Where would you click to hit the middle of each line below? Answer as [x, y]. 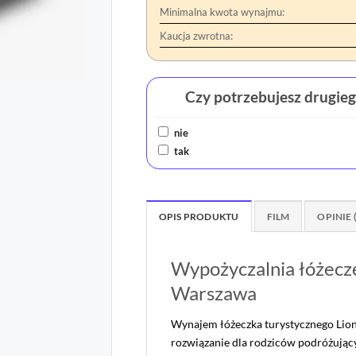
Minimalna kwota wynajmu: [222, 12]
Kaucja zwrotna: [196, 35]
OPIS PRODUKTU [199, 216]
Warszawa [213, 292]
